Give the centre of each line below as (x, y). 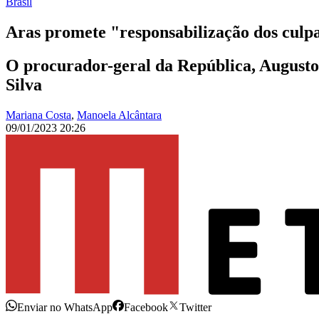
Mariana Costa (38, 115)
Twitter (195, 308)
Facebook (146, 308)
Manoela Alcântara (119, 115)
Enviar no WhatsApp (65, 308)
